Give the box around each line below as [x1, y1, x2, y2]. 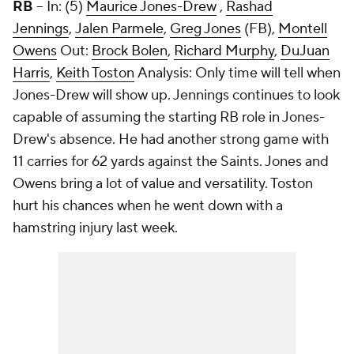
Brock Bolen [92, 42, 168, 60]
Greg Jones [170, 20, 241, 38]
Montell [278, 20, 327, 38]
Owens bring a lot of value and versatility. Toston [13, 175, 313, 193]
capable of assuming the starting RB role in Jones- [13, 108, 325, 126]
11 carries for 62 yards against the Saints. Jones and [13, 153, 329, 171]
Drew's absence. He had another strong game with [13, 130, 329, 149]
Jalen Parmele [75, 20, 164, 38]
